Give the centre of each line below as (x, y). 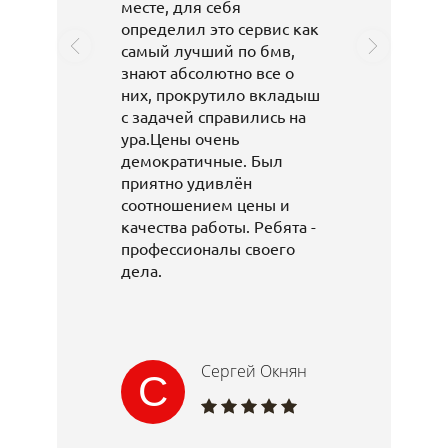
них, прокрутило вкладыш (220, 94)
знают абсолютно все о (207, 72)
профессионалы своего (208, 248)
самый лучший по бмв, (208, 50)
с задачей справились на (213, 116)
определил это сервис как (220, 28)
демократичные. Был (202, 160)
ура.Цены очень (180, 138)
